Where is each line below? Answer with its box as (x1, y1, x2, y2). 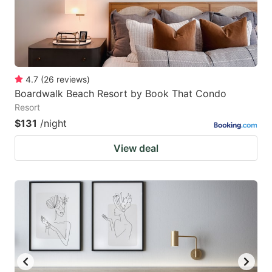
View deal (114, 142, 158, 155)
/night (40, 117, 67, 130)
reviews (56, 74, 87, 85)
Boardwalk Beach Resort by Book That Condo (15, 87, 226, 100)
